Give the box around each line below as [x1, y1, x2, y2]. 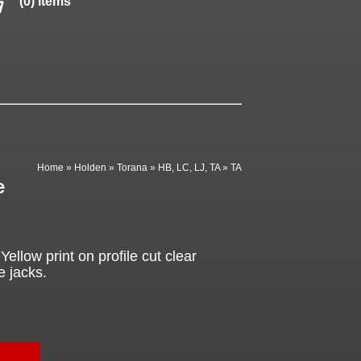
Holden [74, 161, 107, 173]
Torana [117, 161, 148, 173]
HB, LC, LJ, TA [158, 161, 221, 173]
